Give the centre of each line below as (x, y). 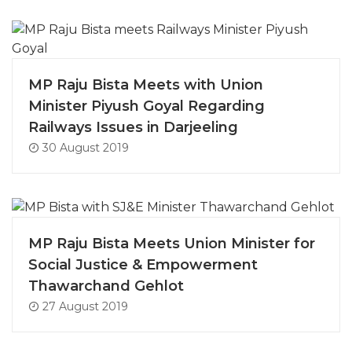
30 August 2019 (84, 147)
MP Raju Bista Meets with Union (146, 84)
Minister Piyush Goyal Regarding (147, 106)
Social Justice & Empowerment (143, 264)
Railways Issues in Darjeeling (133, 127)
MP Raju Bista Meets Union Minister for (172, 243)
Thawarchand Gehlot (106, 286)
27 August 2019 (84, 306)
